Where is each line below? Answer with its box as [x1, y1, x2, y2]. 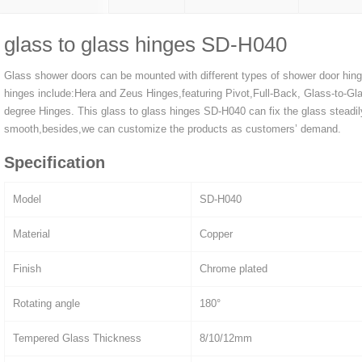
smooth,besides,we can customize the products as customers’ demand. [4, 122, 341, 135]
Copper [200, 227, 233, 240]
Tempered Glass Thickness [13, 331, 141, 344]
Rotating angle [13, 297, 80, 309]
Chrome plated [200, 262, 267, 275]
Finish [13, 262, 41, 275]
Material [13, 227, 50, 240]
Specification [4, 153, 105, 171]
